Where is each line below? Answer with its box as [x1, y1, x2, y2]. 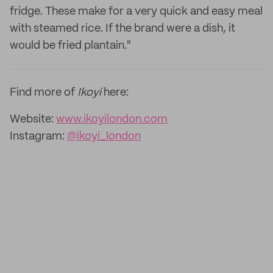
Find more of [10, 87, 77, 98]
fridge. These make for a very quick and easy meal [10, 6, 263, 17]
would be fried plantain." [10, 40, 131, 51]
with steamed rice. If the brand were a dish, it [10, 23, 235, 34]
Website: [10, 114, 56, 125]
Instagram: [10, 131, 67, 142]
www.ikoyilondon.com [56, 114, 168, 125]
